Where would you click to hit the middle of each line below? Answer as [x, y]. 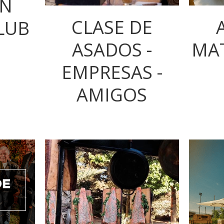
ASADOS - [112, 49]
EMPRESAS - [112, 72]
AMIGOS [112, 94]
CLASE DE [112, 27]
